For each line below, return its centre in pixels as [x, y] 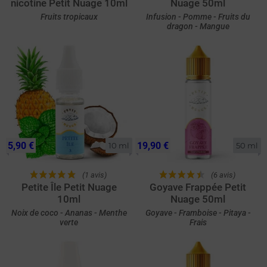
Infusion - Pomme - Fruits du [198, 17]
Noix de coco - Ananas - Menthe [69, 212]
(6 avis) [223, 175]
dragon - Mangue [198, 26]
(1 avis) [94, 175]
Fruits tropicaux [69, 17]
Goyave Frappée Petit [198, 187]
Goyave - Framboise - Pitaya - [198, 212]
